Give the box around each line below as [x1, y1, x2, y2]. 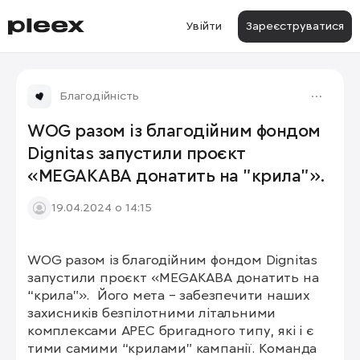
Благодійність [59, 89, 139, 103]
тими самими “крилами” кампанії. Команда [27, 342, 317, 356]
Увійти [186, 19, 222, 33]
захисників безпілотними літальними [27, 307, 276, 321]
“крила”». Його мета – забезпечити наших [27, 289, 310, 303]
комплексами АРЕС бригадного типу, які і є [27, 325, 314, 338]
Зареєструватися [246, 19, 344, 33]
